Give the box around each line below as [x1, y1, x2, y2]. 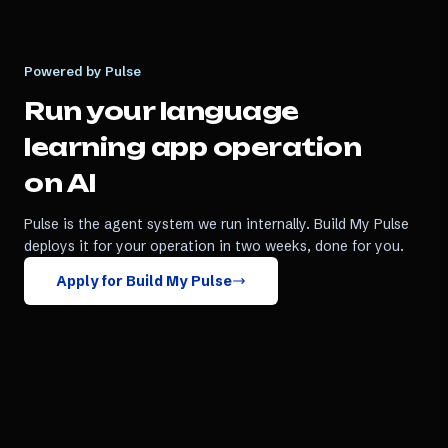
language [159, 96, 299, 126]
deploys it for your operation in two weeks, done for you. [24, 237, 404, 255]
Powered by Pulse [24, 63, 141, 79]
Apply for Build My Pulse [56, 272, 232, 290]
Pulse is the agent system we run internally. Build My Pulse [24, 215, 409, 233]
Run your [24, 96, 160, 126]
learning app [24, 132, 208, 162]
